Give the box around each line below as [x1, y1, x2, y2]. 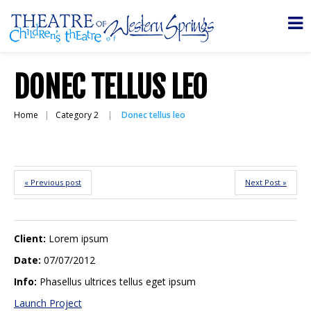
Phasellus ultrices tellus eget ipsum [40, 275, 196, 288]
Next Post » [245, 177, 287, 187]
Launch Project [14, 296, 82, 310]
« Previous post [24, 177, 81, 187]
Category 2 [56, 109, 99, 121]
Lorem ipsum [49, 232, 109, 245]
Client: [14, 232, 46, 245]
